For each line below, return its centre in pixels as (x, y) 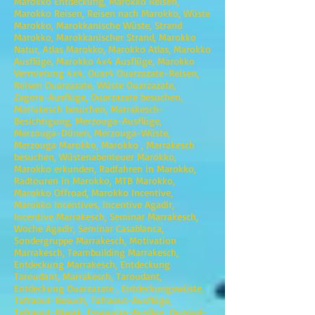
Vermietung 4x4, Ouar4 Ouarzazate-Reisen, (107, 73)
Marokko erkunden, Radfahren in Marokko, (105, 168)
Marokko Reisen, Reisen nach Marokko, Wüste (112, 13)
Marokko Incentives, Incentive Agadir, (94, 204)
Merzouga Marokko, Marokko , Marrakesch (104, 144)
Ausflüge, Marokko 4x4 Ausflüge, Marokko (104, 61)
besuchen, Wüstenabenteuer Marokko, (95, 156)
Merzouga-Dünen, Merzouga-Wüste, (92, 133)
